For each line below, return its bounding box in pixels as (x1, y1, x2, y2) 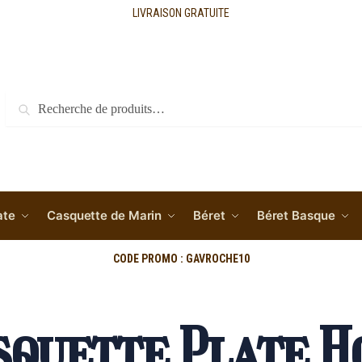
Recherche (11, 94, 83, 110)
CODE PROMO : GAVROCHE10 (112, 252, 250, 265)
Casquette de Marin (47, 208, 162, 223)
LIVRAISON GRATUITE (133, 6, 229, 19)
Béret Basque (256, 208, 335, 223)
